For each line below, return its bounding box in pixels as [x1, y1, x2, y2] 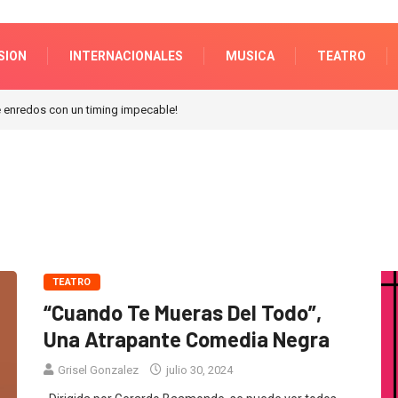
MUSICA [226, 48, 275, 63]
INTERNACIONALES [69, 48, 183, 63]
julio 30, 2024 [163, 362, 233, 377]
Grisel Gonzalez [58, 362, 139, 377]
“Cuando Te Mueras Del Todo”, [44, 298, 322, 325]
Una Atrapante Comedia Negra [44, 325, 330, 352]
